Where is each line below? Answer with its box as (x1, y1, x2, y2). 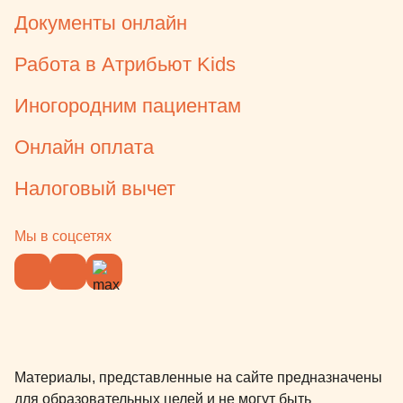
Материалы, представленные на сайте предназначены (14, 370, 382, 386)
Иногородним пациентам (14, 94, 241, 118)
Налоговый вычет (14, 177, 175, 201)
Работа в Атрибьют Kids (14, 53, 236, 76)
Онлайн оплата (14, 136, 154, 159)
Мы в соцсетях (14, 228, 112, 245)
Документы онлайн (14, 12, 187, 35)
